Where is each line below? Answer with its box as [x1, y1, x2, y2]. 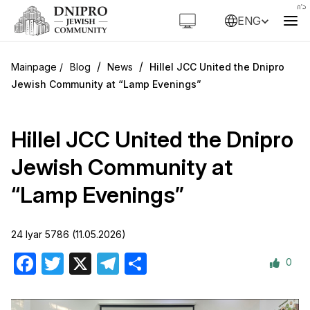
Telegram [119, 256, 165, 270]
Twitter [64, 256, 98, 270]
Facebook [36, 256, 87, 270]
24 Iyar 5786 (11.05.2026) [11, 228, 126, 240]
